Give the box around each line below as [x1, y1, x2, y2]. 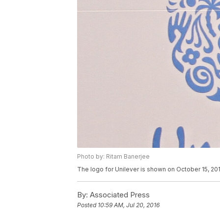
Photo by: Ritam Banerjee [77, 153, 150, 161]
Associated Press [88, 190, 150, 200]
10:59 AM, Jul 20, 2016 [98, 201, 160, 209]
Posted [77, 201, 98, 209]
